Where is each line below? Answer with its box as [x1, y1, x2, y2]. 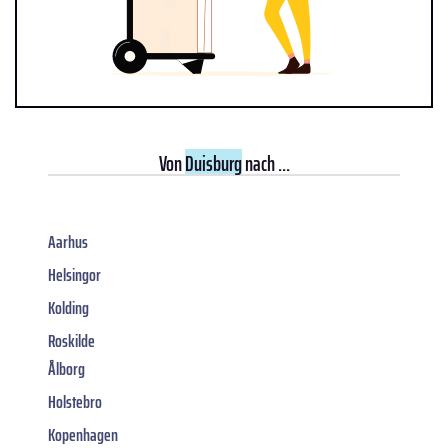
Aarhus [48, 227, 88, 256]
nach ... [241, 146, 290, 180]
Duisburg [184, 146, 242, 180]
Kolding [48, 293, 89, 322]
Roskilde [48, 326, 95, 355]
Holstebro [48, 387, 102, 416]
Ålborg [48, 354, 85, 383]
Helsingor [48, 260, 101, 289]
